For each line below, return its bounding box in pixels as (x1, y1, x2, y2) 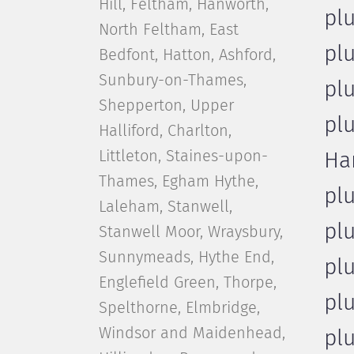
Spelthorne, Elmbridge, (98, 300, 260, 316)
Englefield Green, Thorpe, (98, 275, 277, 291)
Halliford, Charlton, (98, 123, 232, 139)
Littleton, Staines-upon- (98, 149, 268, 164)
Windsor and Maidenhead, (98, 326, 285, 341)
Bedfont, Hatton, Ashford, (98, 47, 276, 63)
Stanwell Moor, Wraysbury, (98, 224, 283, 240)
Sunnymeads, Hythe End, (98, 250, 274, 265)
